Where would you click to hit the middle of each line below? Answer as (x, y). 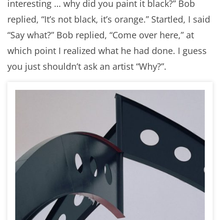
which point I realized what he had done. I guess (107, 51)
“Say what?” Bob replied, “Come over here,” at (101, 35)
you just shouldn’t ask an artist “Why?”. (87, 67)
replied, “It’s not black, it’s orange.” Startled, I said (109, 19)
